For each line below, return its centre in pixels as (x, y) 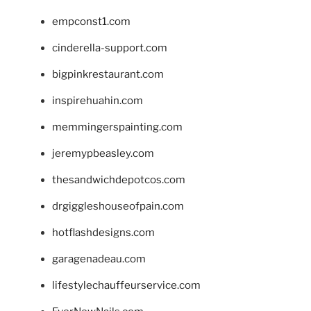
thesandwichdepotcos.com (119, 179)
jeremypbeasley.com (103, 153)
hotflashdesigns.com (103, 232)
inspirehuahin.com (98, 100)
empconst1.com (91, 21)
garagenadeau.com (99, 259)
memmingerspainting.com (117, 127)
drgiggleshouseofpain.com (118, 206)
